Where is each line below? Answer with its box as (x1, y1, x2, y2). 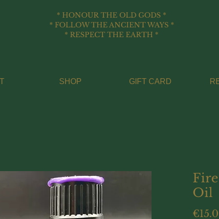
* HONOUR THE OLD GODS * (57, 11, 166, 20)
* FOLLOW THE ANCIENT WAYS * (49, 21, 174, 29)
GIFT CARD (129, 77, 172, 86)
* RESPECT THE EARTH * (65, 30, 158, 39)
